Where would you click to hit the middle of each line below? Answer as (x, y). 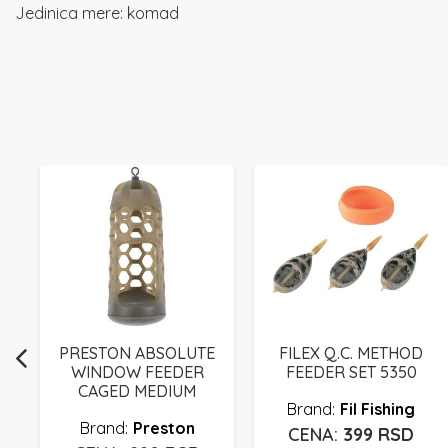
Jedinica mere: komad (97, 12)
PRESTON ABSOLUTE (137, 352)
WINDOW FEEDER (137, 371)
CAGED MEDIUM (137, 390)
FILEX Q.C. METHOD (351, 352)
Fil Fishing (377, 408)
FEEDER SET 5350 (351, 371)
